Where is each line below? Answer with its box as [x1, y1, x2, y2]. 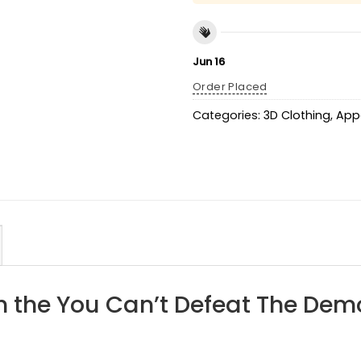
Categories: [193, 107, 263, 124]
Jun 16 [193, 53, 225, 69]
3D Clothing [263, 107, 330, 124]
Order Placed [193, 78, 268, 94]
